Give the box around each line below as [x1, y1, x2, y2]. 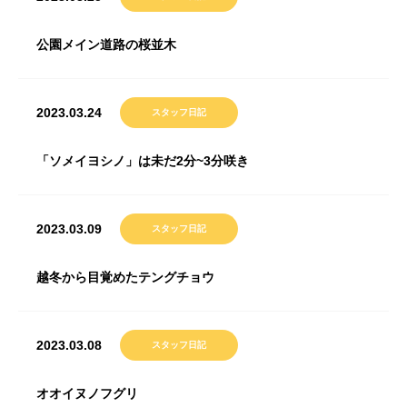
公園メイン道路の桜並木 [36, 37, 176, 52]
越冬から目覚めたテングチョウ [36, 270, 214, 284]
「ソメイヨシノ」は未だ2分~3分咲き [36, 154, 249, 168]
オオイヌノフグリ [36, 386, 138, 401]
